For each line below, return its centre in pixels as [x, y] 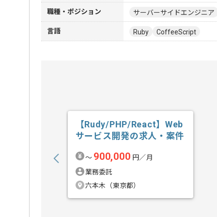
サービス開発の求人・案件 [130, 136]
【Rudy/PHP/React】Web [129, 124]
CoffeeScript [176, 32]
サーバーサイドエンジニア [174, 12]
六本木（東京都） [113, 186]
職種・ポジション [74, 12]
